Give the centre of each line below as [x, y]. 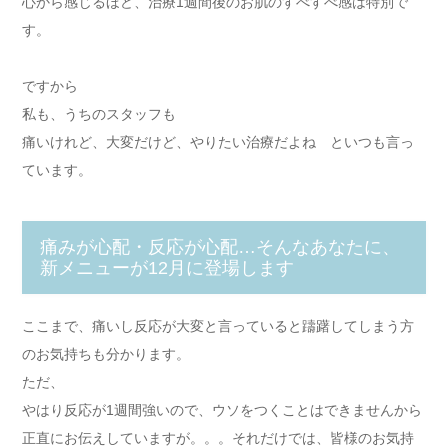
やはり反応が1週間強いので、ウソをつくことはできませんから [222, 409]
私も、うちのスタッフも [99, 114]
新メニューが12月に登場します [166, 267]
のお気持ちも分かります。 [106, 353]
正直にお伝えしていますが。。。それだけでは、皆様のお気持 [218, 437]
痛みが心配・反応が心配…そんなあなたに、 [219, 246]
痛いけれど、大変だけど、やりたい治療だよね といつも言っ [218, 142]
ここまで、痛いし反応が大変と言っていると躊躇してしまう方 [218, 325]
